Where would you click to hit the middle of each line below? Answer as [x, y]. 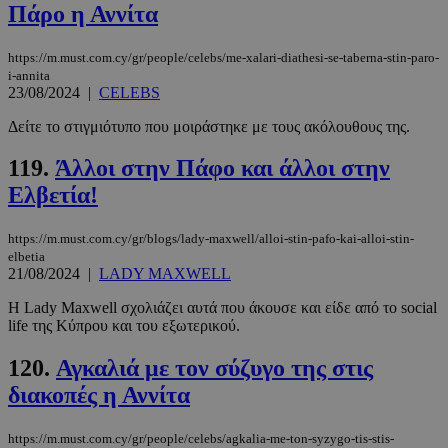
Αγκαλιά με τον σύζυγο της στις [214, 368]
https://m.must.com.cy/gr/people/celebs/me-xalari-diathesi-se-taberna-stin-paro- [223, 57]
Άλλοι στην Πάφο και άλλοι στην [222, 168]
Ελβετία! [53, 195]
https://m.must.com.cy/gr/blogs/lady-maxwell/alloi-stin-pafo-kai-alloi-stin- [211, 239]
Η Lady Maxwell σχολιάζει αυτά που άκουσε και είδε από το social [222, 308]
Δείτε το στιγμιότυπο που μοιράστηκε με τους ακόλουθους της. [209, 126]
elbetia [26, 257]
